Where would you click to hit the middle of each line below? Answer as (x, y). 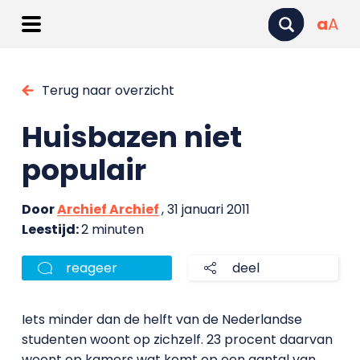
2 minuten (112, 229)
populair (84, 170)
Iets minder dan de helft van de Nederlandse (162, 319)
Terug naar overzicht (108, 90)
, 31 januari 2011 (205, 209)
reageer (91, 268)
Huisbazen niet (131, 137)
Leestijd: (51, 229)
